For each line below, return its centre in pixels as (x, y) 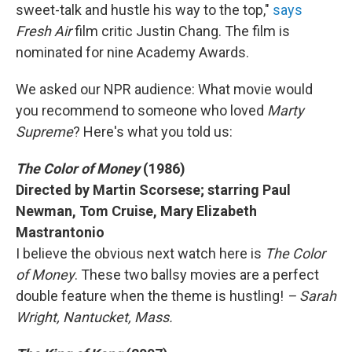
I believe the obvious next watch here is (140, 253)
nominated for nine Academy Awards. (132, 52)
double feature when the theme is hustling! (151, 296)
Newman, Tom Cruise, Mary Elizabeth (136, 211)
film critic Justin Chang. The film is (182, 31)
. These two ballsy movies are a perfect (197, 275)
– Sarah (312, 296)
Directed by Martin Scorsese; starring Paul (153, 190)
